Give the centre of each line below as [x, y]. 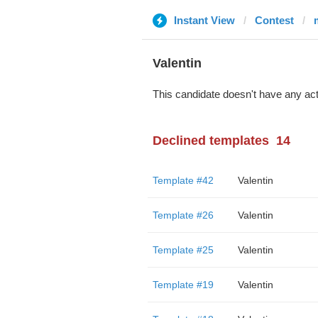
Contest [274, 20]
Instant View [204, 20]
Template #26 [183, 215]
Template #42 [183, 180]
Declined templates [210, 141]
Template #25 [183, 250]
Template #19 [183, 285]
